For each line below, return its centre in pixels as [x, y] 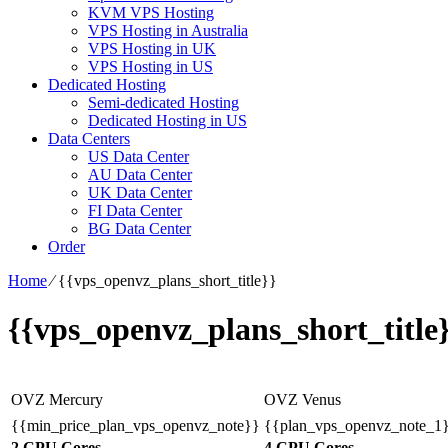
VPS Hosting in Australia [168, 30]
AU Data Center [140, 174]
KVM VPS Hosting [151, 12]
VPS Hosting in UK [152, 48]
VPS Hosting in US [150, 66]
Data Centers [89, 138]
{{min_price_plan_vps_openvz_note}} [135, 425]
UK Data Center [140, 192]
